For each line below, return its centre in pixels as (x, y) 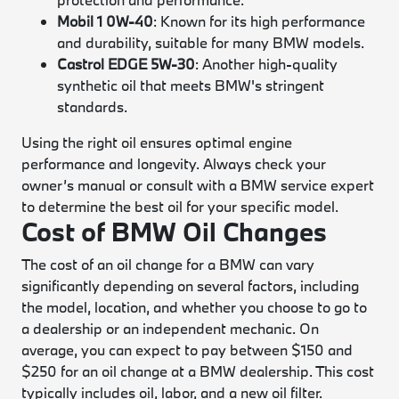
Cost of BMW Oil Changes (175, 232)
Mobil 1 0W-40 (106, 21)
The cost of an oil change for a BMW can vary (168, 264)
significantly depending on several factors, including (191, 285)
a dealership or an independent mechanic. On (171, 328)
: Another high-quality (267, 64)
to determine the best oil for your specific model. (180, 206)
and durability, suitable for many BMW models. (211, 42)
